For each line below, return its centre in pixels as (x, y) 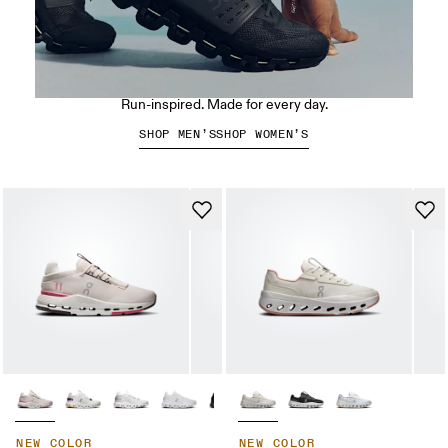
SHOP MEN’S (178, 134)
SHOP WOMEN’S (262, 134)
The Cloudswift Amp (224, 78)
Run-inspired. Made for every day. (224, 104)
